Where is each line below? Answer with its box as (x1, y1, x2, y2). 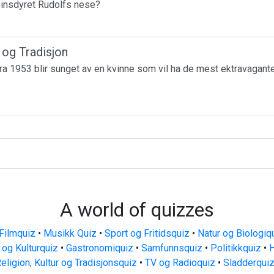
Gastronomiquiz (66, 242, 133, 254)
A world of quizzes (60, 198, 214, 221)
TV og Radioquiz (144, 257, 215, 268)
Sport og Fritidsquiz (104, 228, 190, 239)
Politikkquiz (210, 242, 261, 254)
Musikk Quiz (43, 228, 97, 239)
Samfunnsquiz (141, 242, 202, 254)
